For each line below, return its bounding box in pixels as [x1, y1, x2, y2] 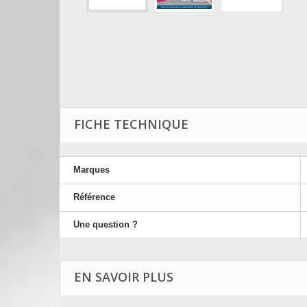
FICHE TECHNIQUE [74, 116, 188, 132]
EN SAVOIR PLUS [74, 269, 173, 285]
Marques [73, 164, 110, 175]
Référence [73, 192, 115, 202]
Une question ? [73, 219, 138, 230]
